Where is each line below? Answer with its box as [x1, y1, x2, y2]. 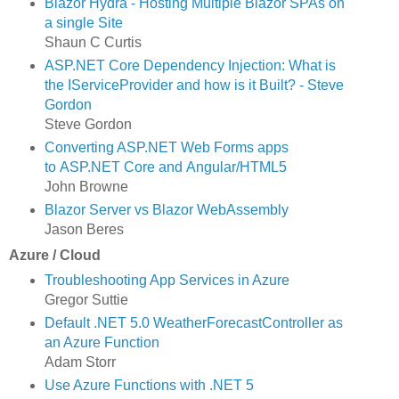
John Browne [44, 178, 128, 194]
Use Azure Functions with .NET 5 [44, 378, 254, 394]
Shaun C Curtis [44, 34, 142, 50]
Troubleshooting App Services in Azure [44, 273, 289, 289]
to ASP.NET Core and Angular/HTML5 [44, 159, 287, 175]
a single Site [44, 14, 123, 30]
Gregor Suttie [44, 292, 128, 308]
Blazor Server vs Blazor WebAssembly [44, 201, 289, 217]
